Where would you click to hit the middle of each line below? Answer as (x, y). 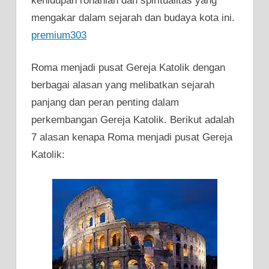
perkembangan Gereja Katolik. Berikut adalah (133, 120)
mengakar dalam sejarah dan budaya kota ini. (133, 17)
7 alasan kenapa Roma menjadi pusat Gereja (132, 138)
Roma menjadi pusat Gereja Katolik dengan (128, 68)
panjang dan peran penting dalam (105, 103)
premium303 (59, 35)
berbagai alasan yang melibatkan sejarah (123, 85)
